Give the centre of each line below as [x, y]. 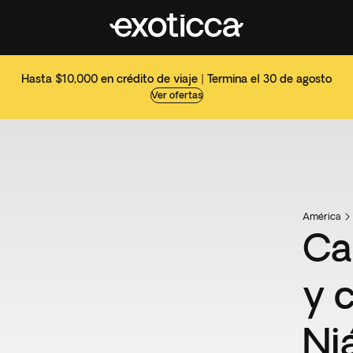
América [322, 216]
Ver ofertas [176, 95]
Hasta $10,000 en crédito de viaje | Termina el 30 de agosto [176, 79]
